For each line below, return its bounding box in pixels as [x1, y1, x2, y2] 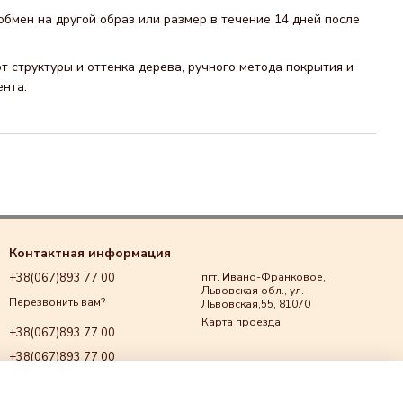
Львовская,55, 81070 [201, 297, 310, 311]
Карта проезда [201, 315, 281, 329]
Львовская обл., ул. [201, 283, 304, 298]
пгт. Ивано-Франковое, [201, 270, 326, 284]
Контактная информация [9, 245, 171, 262]
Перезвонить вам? [9, 294, 105, 309]
